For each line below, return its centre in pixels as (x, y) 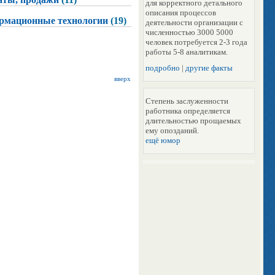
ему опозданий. (172, 130)
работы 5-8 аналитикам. (187, 52)
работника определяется (188, 110)
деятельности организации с (194, 22)
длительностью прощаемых (193, 120)
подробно (163, 68)
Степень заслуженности (187, 101)
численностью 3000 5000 (189, 32)
